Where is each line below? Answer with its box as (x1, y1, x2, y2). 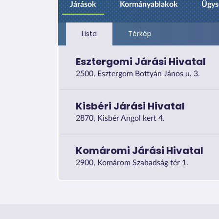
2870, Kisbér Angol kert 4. (76, 114, 165, 122)
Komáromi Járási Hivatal (76, 143, 203, 157)
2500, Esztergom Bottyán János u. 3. (76, 69, 200, 78)
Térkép (128, 29, 152, 39)
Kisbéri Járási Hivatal (76, 99, 185, 113)
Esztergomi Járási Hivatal (76, 54, 206, 68)
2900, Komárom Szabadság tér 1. (76, 158, 188, 167)
